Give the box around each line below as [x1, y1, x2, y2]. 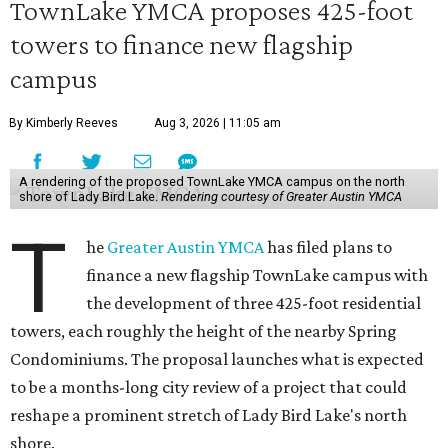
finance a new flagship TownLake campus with [86, 265, 429, 285]
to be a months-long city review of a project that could [10, 377, 407, 397]
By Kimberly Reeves [9, 116, 118, 130]
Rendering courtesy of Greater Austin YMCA [160, 189, 402, 204]
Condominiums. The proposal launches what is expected [10, 349, 424, 369]
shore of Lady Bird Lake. [18, 189, 161, 204]
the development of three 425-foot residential [86, 293, 422, 313]
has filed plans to [264, 237, 393, 257]
